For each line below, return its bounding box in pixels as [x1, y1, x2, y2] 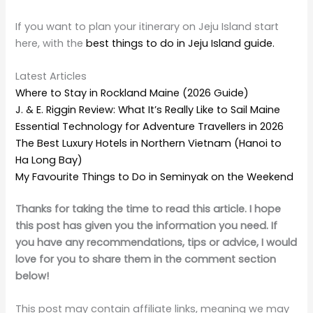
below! [15, 268, 50, 283]
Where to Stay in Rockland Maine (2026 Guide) [15, 85, 249, 100]
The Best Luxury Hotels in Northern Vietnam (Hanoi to [15, 136, 282, 150]
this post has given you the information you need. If [15, 218, 278, 233]
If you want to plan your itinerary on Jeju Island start [15, 19, 279, 34]
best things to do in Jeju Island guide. [86, 36, 275, 50]
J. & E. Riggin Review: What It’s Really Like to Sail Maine [15, 102, 281, 117]
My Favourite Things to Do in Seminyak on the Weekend [15, 169, 294, 184]
